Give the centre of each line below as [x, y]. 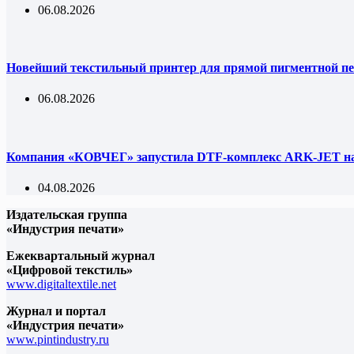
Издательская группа [67, 214]
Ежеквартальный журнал [81, 255]
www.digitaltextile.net [61, 284]
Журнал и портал [56, 311]
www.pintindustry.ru [58, 339]
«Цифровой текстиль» [70, 269]
